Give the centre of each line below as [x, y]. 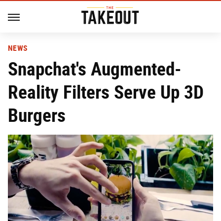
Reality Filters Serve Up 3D [106, 92]
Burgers [37, 115]
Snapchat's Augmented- [95, 69]
